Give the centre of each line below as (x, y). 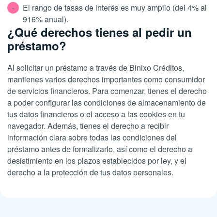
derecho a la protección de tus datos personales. (90, 172)
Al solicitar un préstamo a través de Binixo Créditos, (96, 68)
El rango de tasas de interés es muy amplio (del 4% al (115, 8)
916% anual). (46, 19)
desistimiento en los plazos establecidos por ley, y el (97, 161)
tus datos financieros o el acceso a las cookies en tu (96, 114)
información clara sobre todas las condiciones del (92, 137)
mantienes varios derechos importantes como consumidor (106, 79)
